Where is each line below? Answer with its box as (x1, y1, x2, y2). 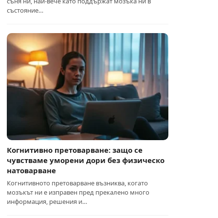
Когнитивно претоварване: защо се (7, 145, 143, 155)
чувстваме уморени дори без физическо (7, 155, 165, 165)
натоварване (7, 165, 56, 175)
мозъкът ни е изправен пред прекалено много (7, 188, 150, 197)
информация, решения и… (7, 197, 88, 206)
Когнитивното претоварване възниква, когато (7, 179, 148, 187)
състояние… (7, 6, 44, 15)
